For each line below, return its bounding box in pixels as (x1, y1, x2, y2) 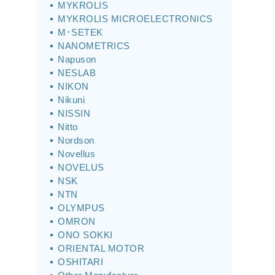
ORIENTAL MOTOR (58, 243, 144, 254)
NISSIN (58, 108, 90, 118)
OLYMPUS (58, 203, 105, 213)
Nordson (58, 135, 95, 145)
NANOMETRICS (58, 41, 130, 51)
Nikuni (58, 95, 85, 105)
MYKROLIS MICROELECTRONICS (58, 14, 213, 24)
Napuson (58, 54, 96, 64)
